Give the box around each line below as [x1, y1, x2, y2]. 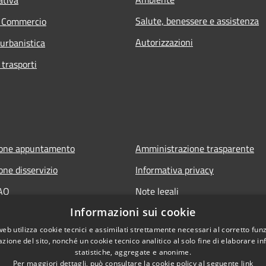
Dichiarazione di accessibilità [135, 205, 251, 220]
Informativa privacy [135, 162, 214, 177]
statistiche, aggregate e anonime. [75, 247, 191, 257]
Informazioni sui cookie [70, 205, 196, 219]
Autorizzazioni [135, 34, 193, 49]
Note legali [135, 183, 179, 198]
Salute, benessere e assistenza [135, 13, 259, 28]
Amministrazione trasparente [135, 141, 254, 156]
